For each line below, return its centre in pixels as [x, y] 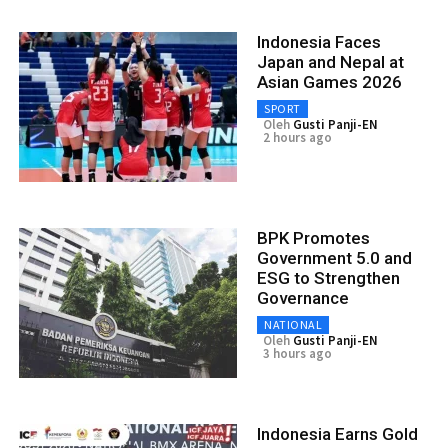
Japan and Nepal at [330, 61]
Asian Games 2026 [329, 81]
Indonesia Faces [319, 41]
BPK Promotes [313, 237]
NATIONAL [293, 324]
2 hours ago [297, 137]
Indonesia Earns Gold [337, 433]
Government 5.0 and [334, 257]
